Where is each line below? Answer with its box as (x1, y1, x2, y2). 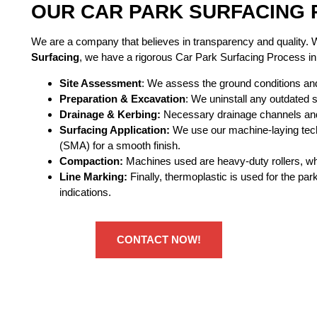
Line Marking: (59, 170, 127, 183)
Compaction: (59, 154, 123, 167)
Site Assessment (59, 76, 142, 89)
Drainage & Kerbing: (59, 108, 161, 120)
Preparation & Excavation (59, 92, 185, 105)
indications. (59, 185, 111, 198)
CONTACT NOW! (116, 233, 201, 246)
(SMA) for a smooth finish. (59, 139, 180, 151)
